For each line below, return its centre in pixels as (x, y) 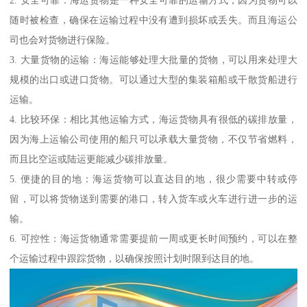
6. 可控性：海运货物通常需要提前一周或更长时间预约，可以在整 (153, 239)
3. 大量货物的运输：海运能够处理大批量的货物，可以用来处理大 (153, 60)
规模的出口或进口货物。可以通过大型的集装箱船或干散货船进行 (153, 80)
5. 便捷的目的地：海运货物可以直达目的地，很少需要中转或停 (153, 179)
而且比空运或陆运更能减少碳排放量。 (91, 159)
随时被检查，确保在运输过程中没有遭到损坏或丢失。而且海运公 (153, 20)
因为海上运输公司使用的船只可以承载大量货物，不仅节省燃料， (153, 139)
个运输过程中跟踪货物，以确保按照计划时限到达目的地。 (135, 259)
